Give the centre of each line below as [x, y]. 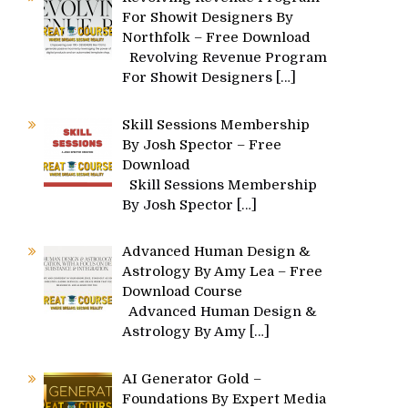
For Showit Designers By [208, 17]
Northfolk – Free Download [217, 37]
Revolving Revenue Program [225, 57]
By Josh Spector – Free [202, 144]
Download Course [183, 291]
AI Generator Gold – [192, 378]
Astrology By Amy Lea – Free [223, 271]
